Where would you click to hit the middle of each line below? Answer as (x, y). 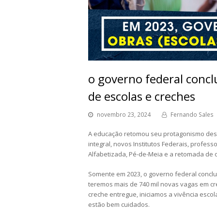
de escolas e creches (142, 96)
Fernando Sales (192, 115)
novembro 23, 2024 (124, 115)
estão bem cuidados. (119, 205)
